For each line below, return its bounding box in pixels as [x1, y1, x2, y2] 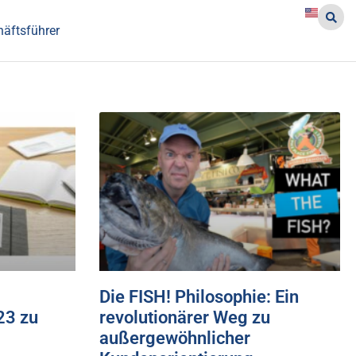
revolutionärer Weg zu [99, 308, 270, 328]
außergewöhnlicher [99, 328, 250, 349]
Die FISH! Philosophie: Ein [99, 287, 299, 308]
